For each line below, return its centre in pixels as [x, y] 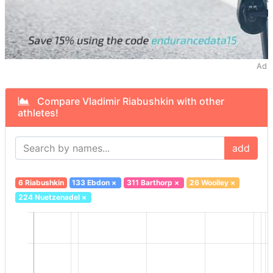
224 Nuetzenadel [49, 197]
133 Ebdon [91, 183]
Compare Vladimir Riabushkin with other [127, 101]
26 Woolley [209, 183]
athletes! [38, 113]
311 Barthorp [149, 183]
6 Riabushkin [41, 183]
